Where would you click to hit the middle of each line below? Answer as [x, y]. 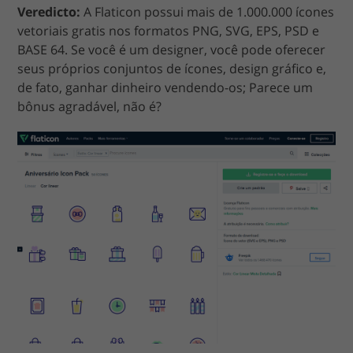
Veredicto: [49, 12]
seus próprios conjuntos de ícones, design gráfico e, [172, 69]
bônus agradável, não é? [90, 107]
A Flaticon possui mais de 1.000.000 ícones [208, 12]
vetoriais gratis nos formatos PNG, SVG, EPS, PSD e [169, 31]
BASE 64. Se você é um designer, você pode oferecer [172, 50]
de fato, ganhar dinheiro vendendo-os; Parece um [165, 88]
